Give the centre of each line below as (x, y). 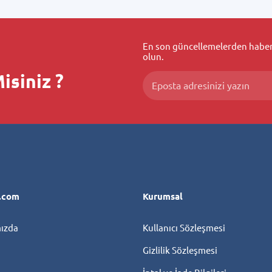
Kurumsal (163, 196)
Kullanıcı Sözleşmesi (184, 228)
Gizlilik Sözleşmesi (180, 250)
